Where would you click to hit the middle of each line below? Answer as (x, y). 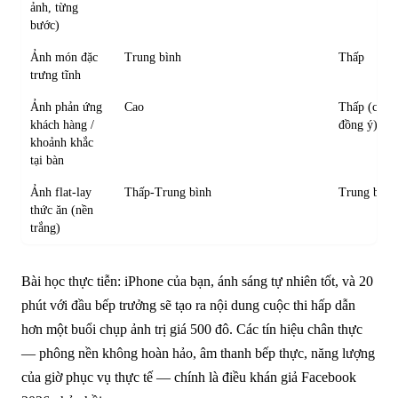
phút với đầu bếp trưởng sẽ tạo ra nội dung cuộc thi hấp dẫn (188, 305)
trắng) (46, 227)
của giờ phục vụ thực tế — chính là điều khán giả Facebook (189, 377)
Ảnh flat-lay (61, 192)
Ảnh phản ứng (67, 107)
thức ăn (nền (62, 210)
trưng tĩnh (56, 75)
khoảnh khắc (62, 142)
